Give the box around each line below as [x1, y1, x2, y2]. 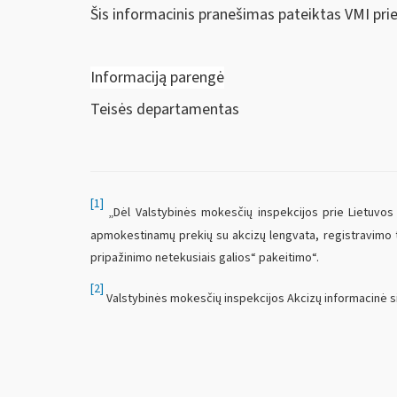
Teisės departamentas [90, 97, 239, 121]
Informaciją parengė [90, 66, 224, 90]
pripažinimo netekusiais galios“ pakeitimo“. [90, 248, 319, 267]
